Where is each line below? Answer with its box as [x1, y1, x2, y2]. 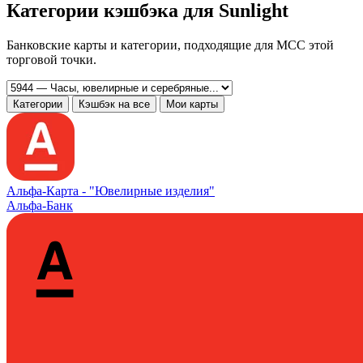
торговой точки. [6, 52, 96, 66]
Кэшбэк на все [79, 97, 150, 110]
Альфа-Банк [6, 198, 73, 212]
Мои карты [166, 97, 218, 110]
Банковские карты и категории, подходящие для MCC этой [6, 37, 334, 52]
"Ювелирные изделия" [89, 183, 215, 198]
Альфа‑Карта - [6, 183, 89, 198]
